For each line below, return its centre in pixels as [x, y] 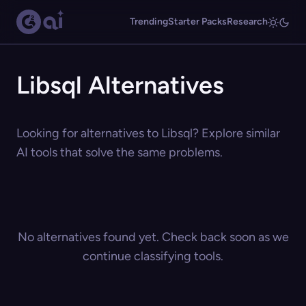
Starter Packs [197, 22]
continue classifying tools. [153, 256]
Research [247, 22]
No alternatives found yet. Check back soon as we [153, 237]
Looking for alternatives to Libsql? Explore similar [148, 133]
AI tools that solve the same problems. [120, 152]
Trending [149, 22]
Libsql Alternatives [120, 85]
